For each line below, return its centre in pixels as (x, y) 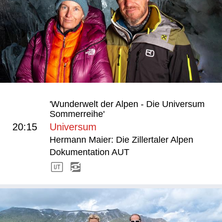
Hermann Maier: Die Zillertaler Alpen (121, 139)
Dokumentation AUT (89, 152)
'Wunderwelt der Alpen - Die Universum (127, 104)
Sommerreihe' (77, 114)
